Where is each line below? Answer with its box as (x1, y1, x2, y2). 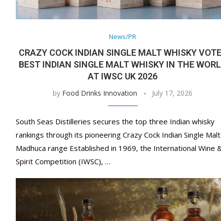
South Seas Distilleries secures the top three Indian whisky (16, 116, 215, 127)
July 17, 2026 (152, 88, 193, 98)
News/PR (109, 32, 137, 41)
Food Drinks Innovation (62, 88, 138, 98)
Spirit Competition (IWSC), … (16, 156, 110, 167)
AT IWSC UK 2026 (88, 71, 158, 82)
